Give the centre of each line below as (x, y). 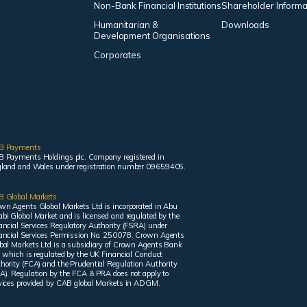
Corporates (118, 55)
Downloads (246, 25)
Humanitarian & (126, 25)
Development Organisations (152, 36)
